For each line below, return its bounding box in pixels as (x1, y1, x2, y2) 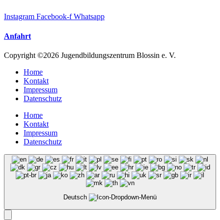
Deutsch (63, 193, 89, 201)
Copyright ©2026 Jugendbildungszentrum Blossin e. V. (4, 51, 176, 59)
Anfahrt (4, 31, 31, 40)
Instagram (4, 12, 34, 21)
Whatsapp (74, 12, 105, 21)
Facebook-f (36, 12, 72, 21)
